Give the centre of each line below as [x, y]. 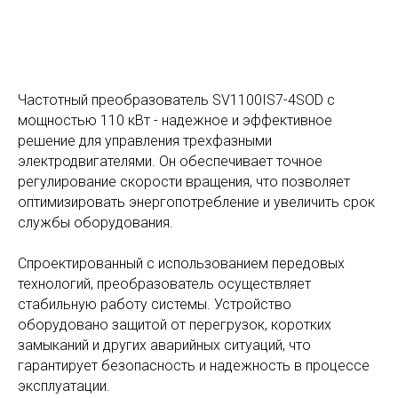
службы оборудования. [96, 223]
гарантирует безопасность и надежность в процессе [194, 366]
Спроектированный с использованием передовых [181, 264]
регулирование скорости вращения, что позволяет [184, 182]
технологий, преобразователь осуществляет [164, 284]
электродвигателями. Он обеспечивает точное [170, 162]
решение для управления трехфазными [145, 141]
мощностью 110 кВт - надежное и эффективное [175, 121]
